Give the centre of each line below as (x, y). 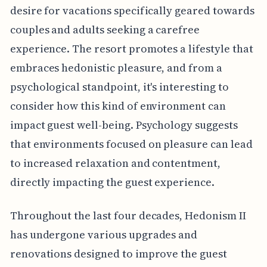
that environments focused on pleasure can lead (131, 144)
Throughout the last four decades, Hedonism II (128, 216)
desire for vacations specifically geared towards (132, 11)
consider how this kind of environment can (118, 106)
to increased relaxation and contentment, (115, 163)
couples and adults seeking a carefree (105, 30)
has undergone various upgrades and (104, 235)
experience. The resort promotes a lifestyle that (131, 49)
